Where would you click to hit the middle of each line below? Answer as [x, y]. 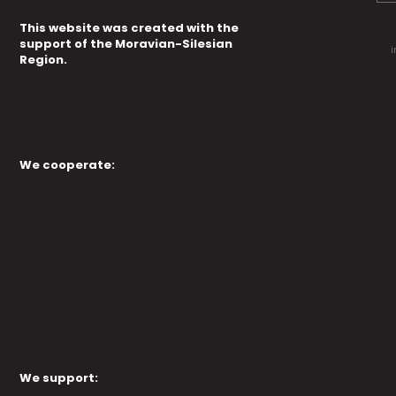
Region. [44, 60]
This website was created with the [129, 28]
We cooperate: [68, 165]
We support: [59, 378]
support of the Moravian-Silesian [126, 44]
